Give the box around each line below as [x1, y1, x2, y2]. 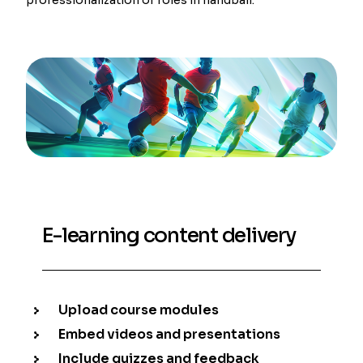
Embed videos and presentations [58, 325, 281, 343]
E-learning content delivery [42, 222, 296, 248]
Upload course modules [58, 301, 220, 318]
